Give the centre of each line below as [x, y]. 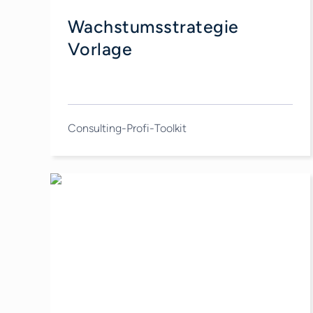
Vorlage [100, 49]
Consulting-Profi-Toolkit [127, 128]
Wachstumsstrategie [153, 27]
